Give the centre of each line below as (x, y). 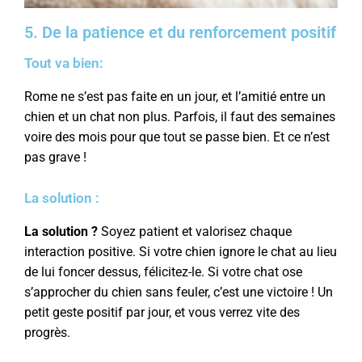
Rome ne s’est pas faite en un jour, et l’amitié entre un (175, 97)
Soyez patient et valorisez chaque (195, 232)
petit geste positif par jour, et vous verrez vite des (162, 313)
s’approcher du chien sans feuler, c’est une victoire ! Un (179, 293)
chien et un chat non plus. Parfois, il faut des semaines (180, 117)
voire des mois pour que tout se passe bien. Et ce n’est (177, 137)
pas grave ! (55, 158)
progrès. (47, 333)
